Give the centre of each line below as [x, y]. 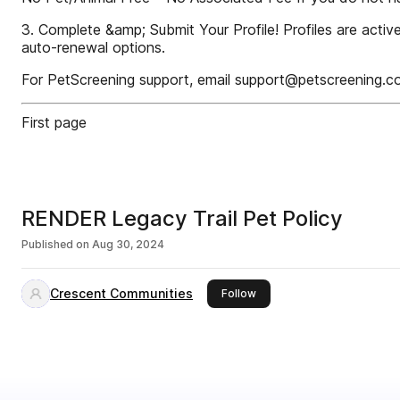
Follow [239, 293]
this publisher [291, 292]
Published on [55, 244]
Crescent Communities [121, 293]
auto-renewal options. [93, 47]
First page [54, 122]
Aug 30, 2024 [128, 244]
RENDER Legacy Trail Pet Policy [182, 218]
